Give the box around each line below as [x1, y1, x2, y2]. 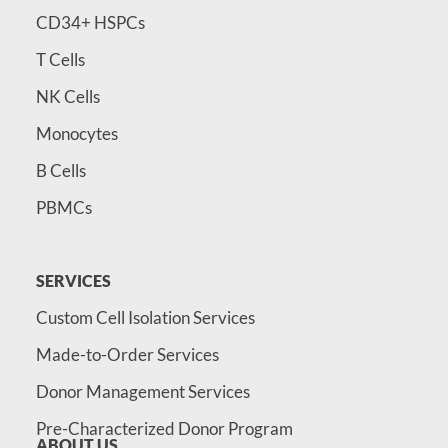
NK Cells [35, 86, 100, 108]
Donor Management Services [35, 381, 250, 403]
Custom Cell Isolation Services [35, 307, 255, 329]
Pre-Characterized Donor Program [35, 418, 293, 440]
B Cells [35, 160, 86, 182]
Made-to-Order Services [35, 344, 219, 366]
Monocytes [35, 123, 118, 145]
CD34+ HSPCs [35, 12, 145, 34]
